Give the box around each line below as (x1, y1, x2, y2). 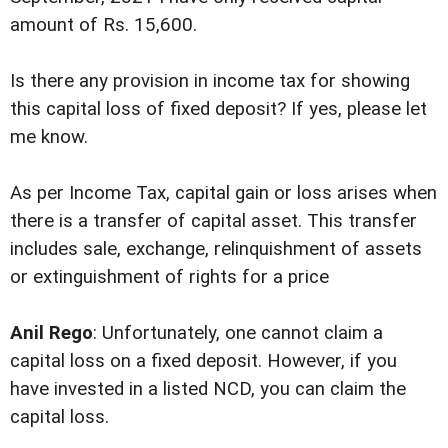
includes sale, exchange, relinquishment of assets (10, 238, 422, 261)
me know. (10, 125, 88, 148)
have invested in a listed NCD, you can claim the (10, 378, 406, 401)
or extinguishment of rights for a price (10, 266, 329, 289)
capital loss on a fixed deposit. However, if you (10, 350, 397, 373)
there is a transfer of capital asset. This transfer (10, 210, 417, 233)
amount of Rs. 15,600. (10, 13, 197, 36)
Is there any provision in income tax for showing (10, 69, 410, 92)
